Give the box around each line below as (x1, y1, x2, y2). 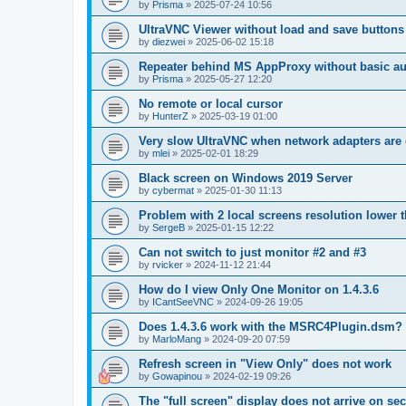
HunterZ (152, 111, 188, 122)
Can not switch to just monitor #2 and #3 (139, 246, 366, 260)
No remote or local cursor (139, 97, 283, 111)
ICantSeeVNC (152, 296, 214, 308)
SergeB (152, 222, 185, 234)
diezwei (152, 36, 185, 48)
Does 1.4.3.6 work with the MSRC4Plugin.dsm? (139, 320, 402, 334)
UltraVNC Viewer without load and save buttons (139, 23, 404, 37)
